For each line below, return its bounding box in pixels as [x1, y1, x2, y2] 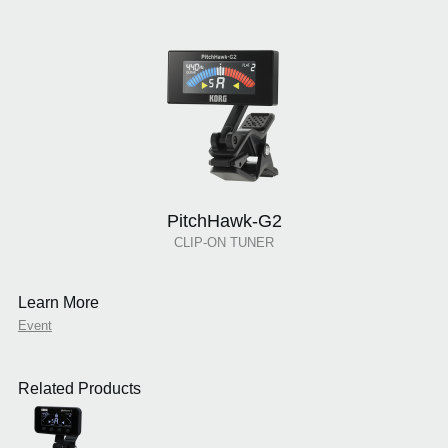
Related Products [17, 380, 141, 398]
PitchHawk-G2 [166, 211, 282, 232]
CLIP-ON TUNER [174, 235, 274, 251]
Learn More [17, 294, 99, 312]
